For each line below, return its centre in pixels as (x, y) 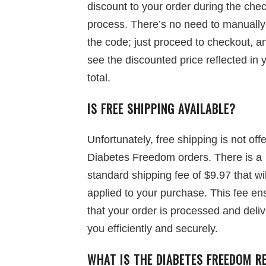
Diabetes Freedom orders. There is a (175, 157)
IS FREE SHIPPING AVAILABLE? (161, 109)
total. (99, 78)
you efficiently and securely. (153, 229)
